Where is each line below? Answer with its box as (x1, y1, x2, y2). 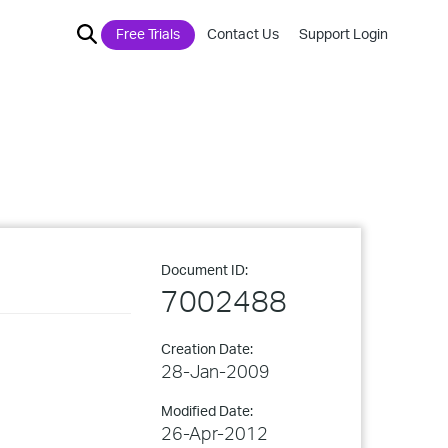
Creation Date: (161, 340, 253, 357)
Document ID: (161, 261, 248, 278)
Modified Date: (161, 402, 253, 419)
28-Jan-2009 (161, 360, 270, 382)
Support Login (299, 25, 388, 42)
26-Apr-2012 (161, 422, 268, 444)
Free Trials (116, 25, 180, 42)
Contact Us (207, 25, 279, 42)
